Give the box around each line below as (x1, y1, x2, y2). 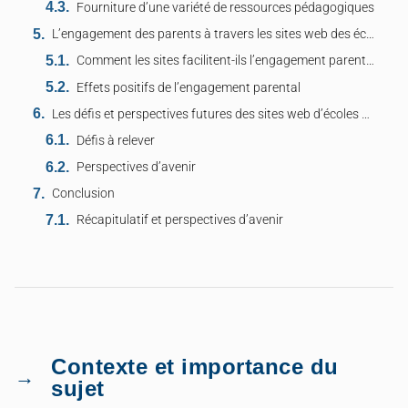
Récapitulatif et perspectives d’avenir (76, 212, 284, 229)
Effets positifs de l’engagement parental (76, 79, 301, 96)
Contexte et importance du (51, 354, 339, 380)
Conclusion (52, 186, 115, 202)
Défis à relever (76, 132, 156, 148)
